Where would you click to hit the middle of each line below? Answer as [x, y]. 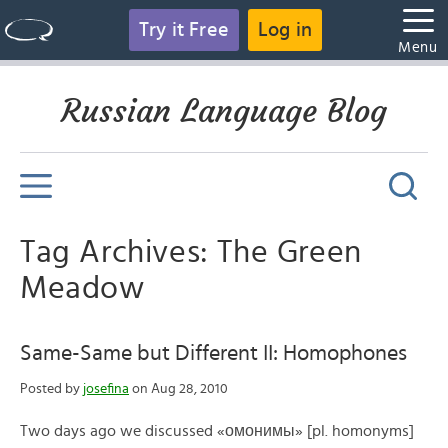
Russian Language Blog [224, 111]
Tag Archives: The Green [191, 252]
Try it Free [183, 30]
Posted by [51, 389]
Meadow [82, 288]
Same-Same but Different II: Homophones [213, 353]
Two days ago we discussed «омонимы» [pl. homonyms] [217, 431]
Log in [285, 30]
